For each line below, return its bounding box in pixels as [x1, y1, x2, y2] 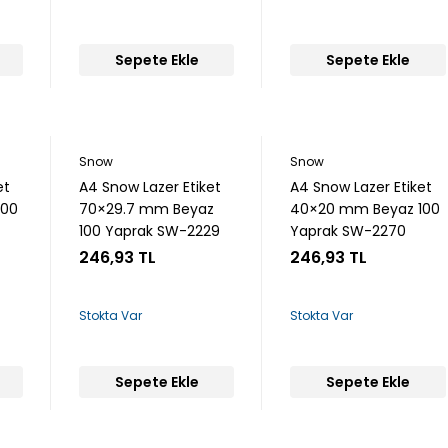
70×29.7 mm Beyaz [79, 199, 215, 219]
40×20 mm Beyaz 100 [290, 199, 441, 219]
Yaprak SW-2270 [290, 221, 407, 241]
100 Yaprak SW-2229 [79, 221, 221, 241]
